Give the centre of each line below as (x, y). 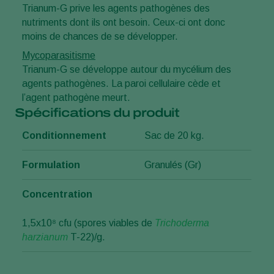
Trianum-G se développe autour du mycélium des (127, 70)
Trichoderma (182, 223)
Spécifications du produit (97, 113)
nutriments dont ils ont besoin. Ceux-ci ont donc (124, 23)
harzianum (45, 237)
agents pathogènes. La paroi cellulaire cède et (121, 84)
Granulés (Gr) (173, 165)
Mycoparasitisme (59, 56)
